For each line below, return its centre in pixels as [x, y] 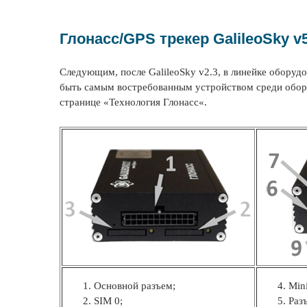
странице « [84, 102]
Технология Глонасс [154, 102]
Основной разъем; [135, 286]
